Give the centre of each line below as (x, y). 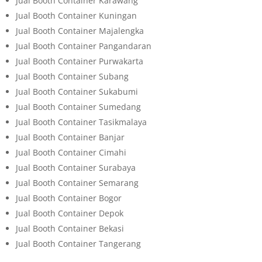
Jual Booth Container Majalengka (80, 31)
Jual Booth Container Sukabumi (77, 92)
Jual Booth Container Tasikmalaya (82, 122)
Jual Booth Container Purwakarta (80, 61)
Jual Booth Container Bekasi (70, 229)
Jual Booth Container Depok (70, 213)
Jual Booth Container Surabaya (76, 168)
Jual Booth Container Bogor (69, 198)
